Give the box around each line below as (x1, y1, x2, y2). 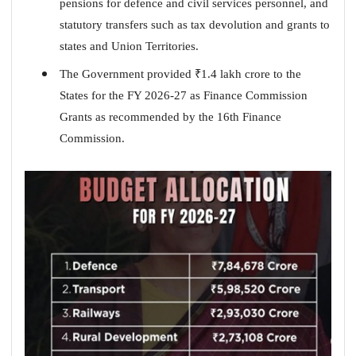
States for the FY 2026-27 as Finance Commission (59, 88, 308, 102)
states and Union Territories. (59, 39, 199, 52)
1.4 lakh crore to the (200, 67, 301, 80)
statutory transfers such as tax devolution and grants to (59, 17, 330, 31)
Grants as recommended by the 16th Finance (59, 110, 281, 123)
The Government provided (59, 67, 195, 80)
